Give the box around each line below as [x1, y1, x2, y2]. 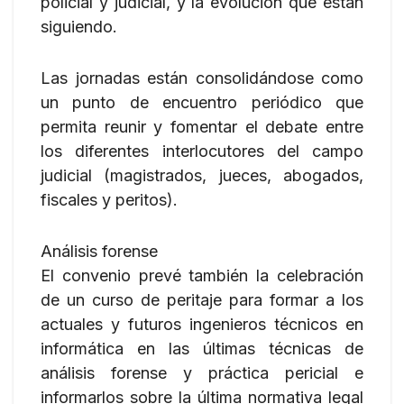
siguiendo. [41, 17, 117, 36]
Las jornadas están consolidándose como [41, 69, 363, 87]
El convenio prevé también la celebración [41, 266, 363, 285]
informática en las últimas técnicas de [41, 339, 363, 358]
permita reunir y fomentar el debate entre [41, 117, 363, 136]
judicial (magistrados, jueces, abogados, [41, 166, 363, 185]
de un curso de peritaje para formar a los [41, 290, 363, 309]
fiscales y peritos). [41, 190, 178, 209]
